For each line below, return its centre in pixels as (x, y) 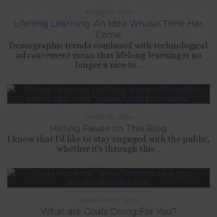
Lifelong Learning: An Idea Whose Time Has (108, 23)
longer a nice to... (108, 65)
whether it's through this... (108, 148)
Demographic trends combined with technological (108, 45)
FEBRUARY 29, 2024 (108, 201)
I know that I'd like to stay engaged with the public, (108, 139)
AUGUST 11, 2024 (108, 12)
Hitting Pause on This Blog (108, 128)
